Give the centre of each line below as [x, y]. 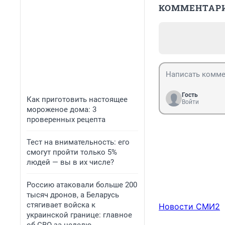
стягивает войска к [61, 205]
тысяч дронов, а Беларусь [73, 195]
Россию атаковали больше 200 [82, 185]
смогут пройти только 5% [72, 152]
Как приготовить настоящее [77, 99]
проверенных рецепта [66, 120]
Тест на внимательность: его [78, 142]
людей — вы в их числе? [70, 162]
